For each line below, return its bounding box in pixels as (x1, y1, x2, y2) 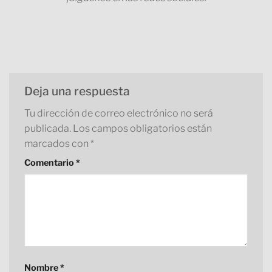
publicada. (24, 123, 71, 135)
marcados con (24, 138, 90, 150)
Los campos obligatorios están (73, 123, 212, 135)
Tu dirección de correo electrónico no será (24, 107, 213, 120)
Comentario (24, 157, 76, 169)
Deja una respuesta (24, 83, 132, 98)
